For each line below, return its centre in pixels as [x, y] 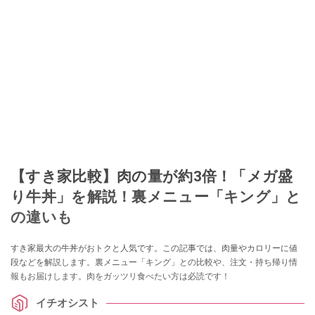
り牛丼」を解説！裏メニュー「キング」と [156, 197]
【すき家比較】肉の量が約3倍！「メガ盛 [152, 176]
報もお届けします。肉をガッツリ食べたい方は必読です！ [120, 277]
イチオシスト [67, 303]
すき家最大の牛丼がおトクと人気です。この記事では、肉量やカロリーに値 [154, 249]
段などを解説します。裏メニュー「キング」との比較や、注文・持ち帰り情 [154, 263]
